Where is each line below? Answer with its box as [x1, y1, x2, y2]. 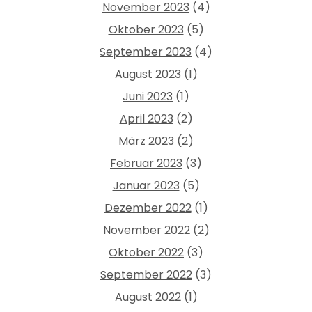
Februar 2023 [110, 155, 182, 171]
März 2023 [118, 132, 174, 149]
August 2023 [114, 65, 181, 82]
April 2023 [119, 110, 173, 127]
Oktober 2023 [108, 21, 184, 38]
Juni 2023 [123, 88, 173, 104]
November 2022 [102, 221, 190, 238]
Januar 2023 [112, 177, 180, 194]
